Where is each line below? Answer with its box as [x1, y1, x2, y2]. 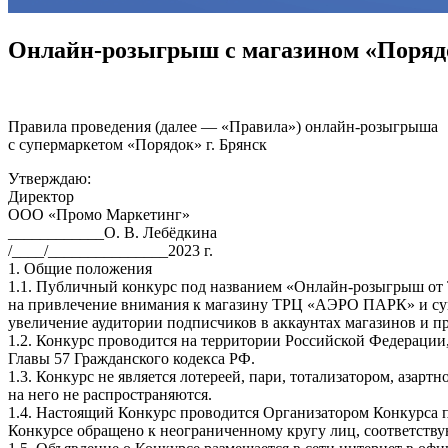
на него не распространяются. [8, 385, 212, 403]
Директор [8, 187, 74, 205]
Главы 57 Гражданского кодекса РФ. [8, 349, 255, 367]
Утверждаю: [8, 169, 91, 187]
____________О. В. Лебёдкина [8, 223, 217, 241]
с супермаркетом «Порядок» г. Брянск [8, 135, 267, 153]
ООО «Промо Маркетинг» [8, 205, 190, 223]
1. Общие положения [8, 259, 152, 277]
